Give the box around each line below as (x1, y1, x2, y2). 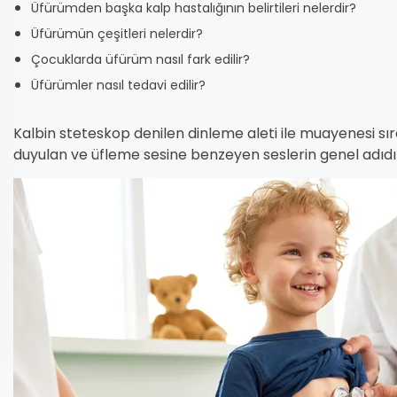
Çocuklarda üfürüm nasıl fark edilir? (31, 51, 250, 68)
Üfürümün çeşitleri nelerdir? (31, 25, 203, 43)
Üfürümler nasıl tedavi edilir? (31, 76, 206, 94)
